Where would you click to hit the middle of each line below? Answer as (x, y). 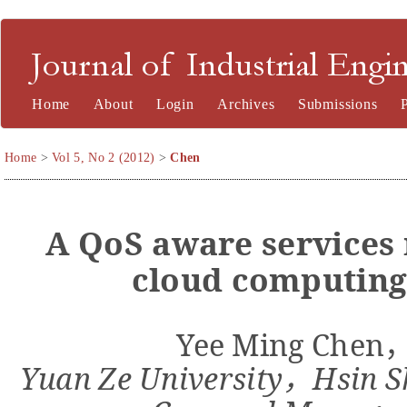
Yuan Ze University (151, 378)
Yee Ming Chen (281, 344)
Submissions (338, 104)
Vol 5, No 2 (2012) (104, 158)
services (328, 242)
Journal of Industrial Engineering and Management (179, 74)
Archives (246, 104)
